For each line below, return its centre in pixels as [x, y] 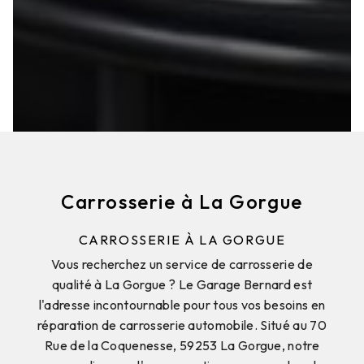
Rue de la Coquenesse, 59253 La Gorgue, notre [182, 345]
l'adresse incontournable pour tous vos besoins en [182, 304]
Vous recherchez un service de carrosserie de [182, 264]
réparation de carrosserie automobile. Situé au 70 [182, 325]
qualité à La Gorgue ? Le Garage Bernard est [182, 284]
